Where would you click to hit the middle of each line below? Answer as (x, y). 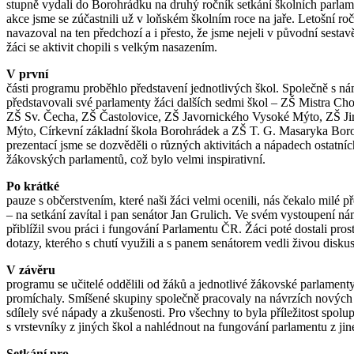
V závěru (31, 269)
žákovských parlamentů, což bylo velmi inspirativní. (136, 159)
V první (27, 73)
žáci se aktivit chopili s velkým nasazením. (112, 47)
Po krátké (33, 186)
